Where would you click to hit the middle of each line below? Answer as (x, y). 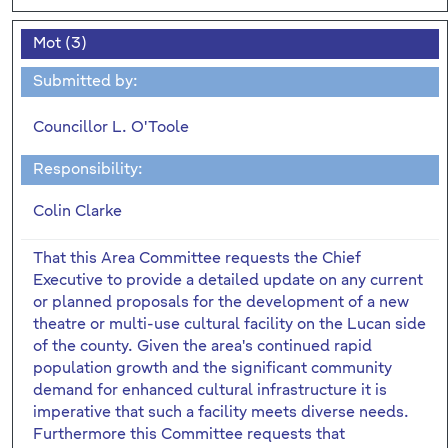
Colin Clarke (77, 211)
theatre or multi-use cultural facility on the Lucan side (229, 324)
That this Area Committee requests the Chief (197, 258)
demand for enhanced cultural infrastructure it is (210, 390)
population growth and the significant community (212, 368)
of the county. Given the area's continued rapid (202, 346)
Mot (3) (60, 43)
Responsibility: (88, 169)
